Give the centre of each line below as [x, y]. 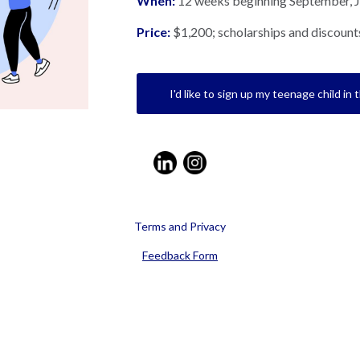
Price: [153, 31]
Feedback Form [180, 255]
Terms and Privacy [180, 226]
